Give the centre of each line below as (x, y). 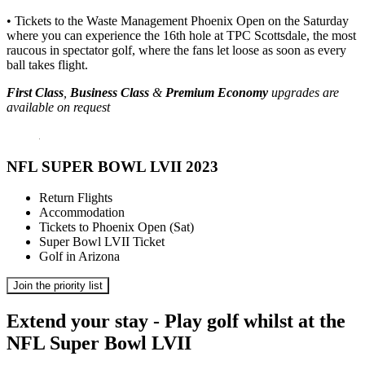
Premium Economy (217, 93)
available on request (58, 108)
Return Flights (76, 198)
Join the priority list (58, 286)
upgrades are (303, 93)
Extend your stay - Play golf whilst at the (176, 321)
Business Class (110, 93)
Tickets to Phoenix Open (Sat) (117, 227)
